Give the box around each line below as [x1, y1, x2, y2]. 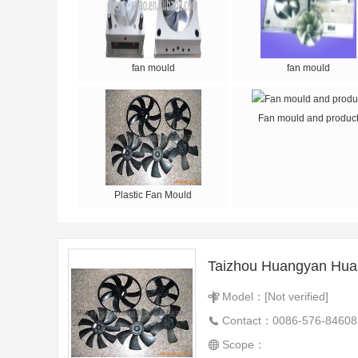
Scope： [222, 338, 265, 351]
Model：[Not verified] [222, 290, 328, 303]
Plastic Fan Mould [114, 189, 192, 201]
